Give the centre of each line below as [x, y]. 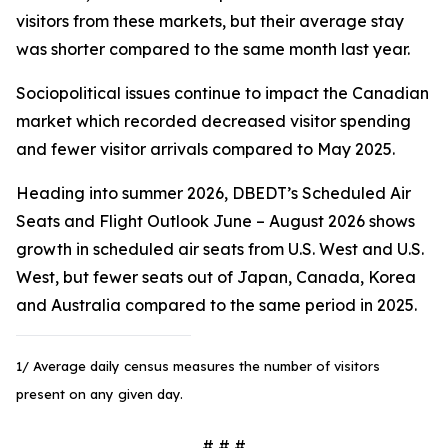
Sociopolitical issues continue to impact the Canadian [222, 93]
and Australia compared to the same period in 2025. [216, 305]
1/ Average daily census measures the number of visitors [198, 366]
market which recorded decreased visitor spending [213, 121]
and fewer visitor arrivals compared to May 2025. [205, 149]
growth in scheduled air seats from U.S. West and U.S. [220, 249]
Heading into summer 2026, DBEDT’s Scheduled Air [213, 193]
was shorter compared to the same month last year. [213, 49]
